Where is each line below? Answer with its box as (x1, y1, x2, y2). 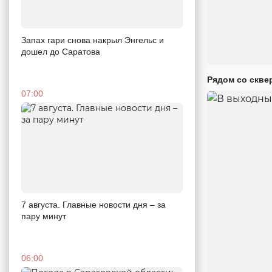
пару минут (21, 211, 66, 222)
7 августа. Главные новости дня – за (21, 200, 166, 210)
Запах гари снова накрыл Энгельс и (21, 35, 164, 45)
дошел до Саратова (21, 46, 100, 56)
